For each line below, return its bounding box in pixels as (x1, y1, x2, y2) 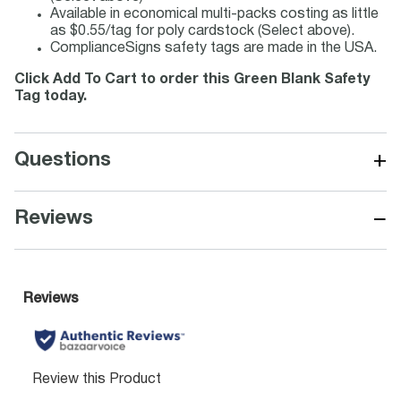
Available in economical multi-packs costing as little (50, 8, 379, 21)
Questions (14, 151, 111, 169)
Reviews (14, 209, 93, 227)
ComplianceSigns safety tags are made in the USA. (50, 42, 377, 55)
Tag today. (14, 90, 87, 103)
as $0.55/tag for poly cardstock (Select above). (50, 25, 354, 38)
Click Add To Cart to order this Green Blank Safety (14, 73, 370, 86)
